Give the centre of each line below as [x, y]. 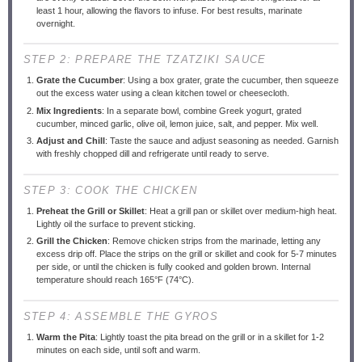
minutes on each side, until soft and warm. [119, 349]
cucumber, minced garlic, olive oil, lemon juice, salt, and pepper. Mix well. [178, 123]
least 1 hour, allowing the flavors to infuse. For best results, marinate [170, 10]
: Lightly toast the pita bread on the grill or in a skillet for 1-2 [210, 337]
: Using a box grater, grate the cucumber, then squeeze [231, 80]
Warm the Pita [66, 337]
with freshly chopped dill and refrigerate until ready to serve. [153, 154]
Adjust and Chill [71, 141]
